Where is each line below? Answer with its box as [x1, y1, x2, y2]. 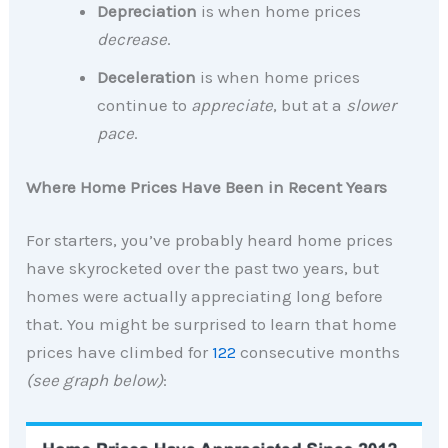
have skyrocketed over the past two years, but [26, 258, 380, 279]
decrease [97, 29, 168, 50]
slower [346, 95, 397, 116]
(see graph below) [26, 370, 164, 391]
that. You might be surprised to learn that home [26, 314, 398, 335]
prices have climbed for [26, 342, 213, 363]
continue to [97, 95, 192, 116]
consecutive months [236, 342, 401, 363]
